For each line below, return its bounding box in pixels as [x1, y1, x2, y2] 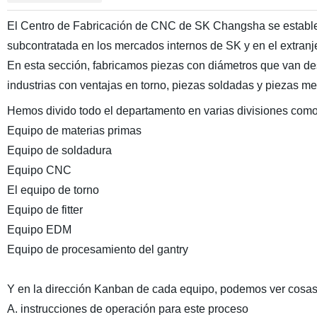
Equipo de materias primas [6, 125, 142, 137]
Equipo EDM [6, 224, 71, 236]
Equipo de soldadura [6, 144, 112, 156]
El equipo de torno [6, 184, 99, 196]
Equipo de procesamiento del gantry [6, 243, 194, 255]
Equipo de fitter [6, 204, 83, 216]
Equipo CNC [6, 164, 71, 176]
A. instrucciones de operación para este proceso [6, 303, 248, 315]
